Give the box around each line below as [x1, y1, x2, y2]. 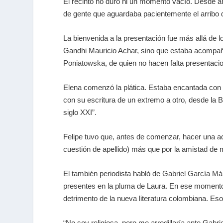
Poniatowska [63, 58, 106, 67]
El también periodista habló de [63, 169, 163, 178]
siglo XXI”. [63, 108, 97, 116]
